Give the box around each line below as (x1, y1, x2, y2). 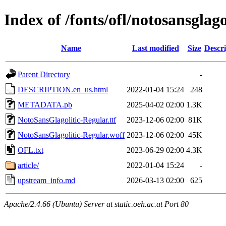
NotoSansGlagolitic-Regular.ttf (18, 115, 116, 124)
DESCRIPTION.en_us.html (18, 85, 108, 94)
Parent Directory (18, 70, 70, 79)
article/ (18, 160, 39, 169)
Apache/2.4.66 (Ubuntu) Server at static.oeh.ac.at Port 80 (4, 199, 189, 208)
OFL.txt (18, 145, 43, 154)
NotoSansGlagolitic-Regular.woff (18, 130, 125, 139)
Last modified (132, 43, 179, 52)
